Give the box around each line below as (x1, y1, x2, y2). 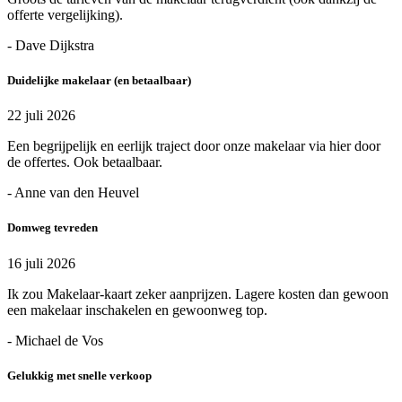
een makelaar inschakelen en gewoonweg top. (7, 301, 267, 318)
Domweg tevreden (7, 221, 98, 235)
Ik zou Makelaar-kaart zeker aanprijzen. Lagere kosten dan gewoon (7, 285, 389, 301)
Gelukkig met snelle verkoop (7, 368, 152, 382)
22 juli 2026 (7, 108, 75, 124)
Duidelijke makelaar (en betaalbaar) (7, 74, 191, 88)
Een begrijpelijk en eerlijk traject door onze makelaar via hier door (7, 138, 380, 154)
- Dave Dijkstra (7, 37, 94, 53)
